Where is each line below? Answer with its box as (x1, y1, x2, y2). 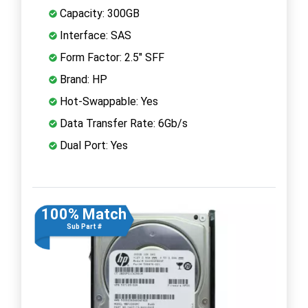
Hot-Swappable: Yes (57, 94, 158, 108)
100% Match (41, 205, 126, 223)
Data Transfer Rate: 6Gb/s (57, 116, 188, 130)
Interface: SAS (57, 28, 131, 42)
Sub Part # (66, 222, 102, 230)
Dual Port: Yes (57, 138, 128, 152)
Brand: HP (57, 72, 107, 86)
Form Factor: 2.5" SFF (57, 50, 164, 64)
